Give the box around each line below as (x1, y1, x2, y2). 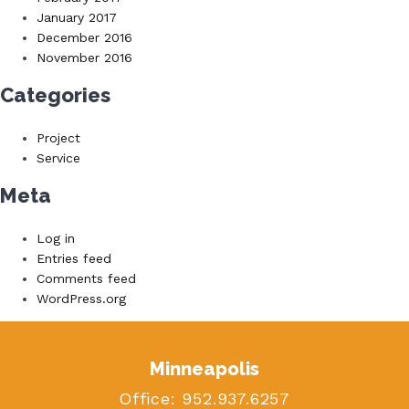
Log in (37, 230, 75, 246)
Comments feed (37, 270, 136, 286)
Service (37, 150, 80, 165)
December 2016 (37, 29, 132, 45)
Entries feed (37, 250, 111, 266)
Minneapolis (150, 357, 259, 380)
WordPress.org (37, 290, 126, 306)
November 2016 (37, 49, 132, 65)
